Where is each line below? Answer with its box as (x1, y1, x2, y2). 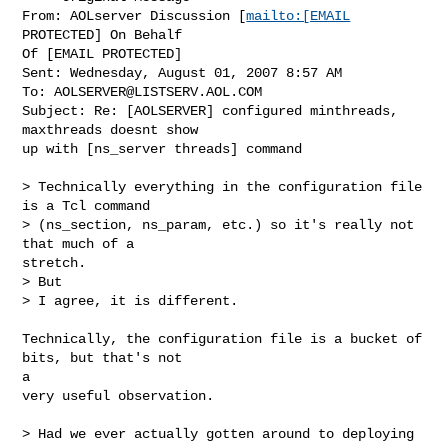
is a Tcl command (22, 197, 151, 214)
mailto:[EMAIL (246, 7, 351, 24)
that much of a (22, 235, 135, 252)
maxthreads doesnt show (22, 121, 199, 138)
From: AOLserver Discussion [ (22, 7, 247, 24)
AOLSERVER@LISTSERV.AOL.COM (54, 83, 263, 100)
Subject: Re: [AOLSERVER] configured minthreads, (22, 102, 399, 119)
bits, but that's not (22, 349, 183, 366)
